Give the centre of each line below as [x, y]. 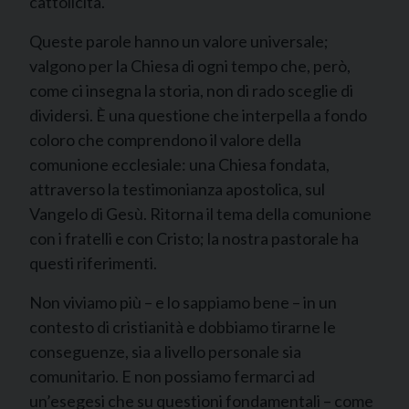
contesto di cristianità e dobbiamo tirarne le [183, 327]
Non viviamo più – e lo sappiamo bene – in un [183, 302]
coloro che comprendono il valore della [165, 140]
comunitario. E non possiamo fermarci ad [172, 376]
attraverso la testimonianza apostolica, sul [177, 189]
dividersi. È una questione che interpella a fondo [198, 115]
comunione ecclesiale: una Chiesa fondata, [179, 164]
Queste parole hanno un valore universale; [179, 41]
